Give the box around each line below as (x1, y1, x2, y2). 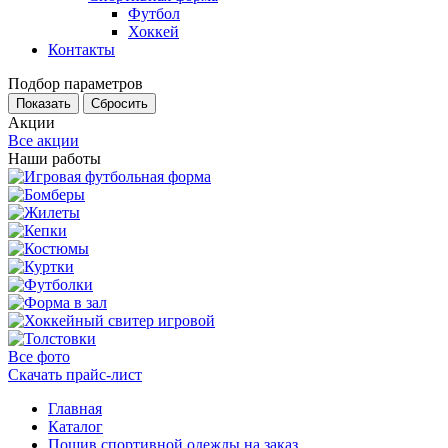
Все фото (8, 348, 70, 365)
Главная (48, 400, 102, 417)
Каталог (48, 418, 103, 435)
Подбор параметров (8, 75, 143, 92)
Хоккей (128, 23, 179, 40)
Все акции (8, 132, 79, 149)
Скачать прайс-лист (8, 366, 142, 383)
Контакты (48, 41, 115, 58)
